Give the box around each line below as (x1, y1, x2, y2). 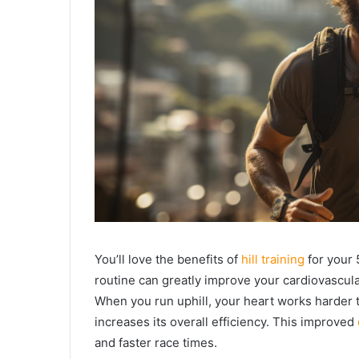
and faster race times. (95, 335, 217, 351)
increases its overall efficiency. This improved (95, 314, 357, 330)
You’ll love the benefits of (95, 252, 241, 268)
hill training (241, 252, 305, 268)
